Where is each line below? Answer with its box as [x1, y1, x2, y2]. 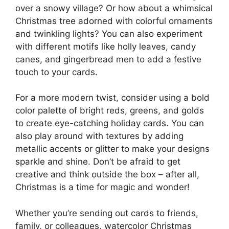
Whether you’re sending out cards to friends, [15, 208, 198, 218]
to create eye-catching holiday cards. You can [15, 118, 204, 129]
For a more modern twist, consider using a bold [15, 93, 210, 103]
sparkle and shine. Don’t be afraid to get [15, 156, 180, 167]
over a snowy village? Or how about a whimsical [15, 3, 213, 13]
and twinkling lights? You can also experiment [15, 28, 202, 39]
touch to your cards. [15, 66, 98, 77]
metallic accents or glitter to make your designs [15, 144, 210, 154]
